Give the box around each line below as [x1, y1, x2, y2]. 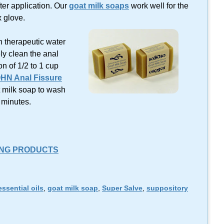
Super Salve [102, 184, 142, 192]
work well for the [129, 1, 188, 10]
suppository [146, 184, 188, 192]
